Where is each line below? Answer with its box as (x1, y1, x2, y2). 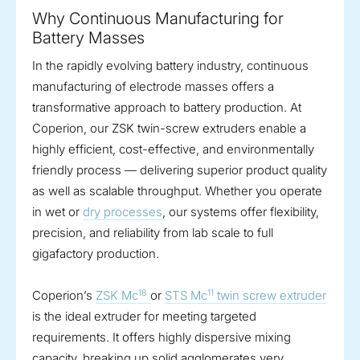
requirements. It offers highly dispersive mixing (32, 329, 291, 346)
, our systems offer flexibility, (162, 204, 319, 220)
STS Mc (165, 288, 207, 304)
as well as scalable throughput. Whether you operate (32, 183, 322, 199)
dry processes (83, 204, 162, 220)
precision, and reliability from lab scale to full (32, 225, 273, 241)
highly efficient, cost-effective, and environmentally (32, 141, 314, 157)
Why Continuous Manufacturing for (32, 9, 284, 29)
